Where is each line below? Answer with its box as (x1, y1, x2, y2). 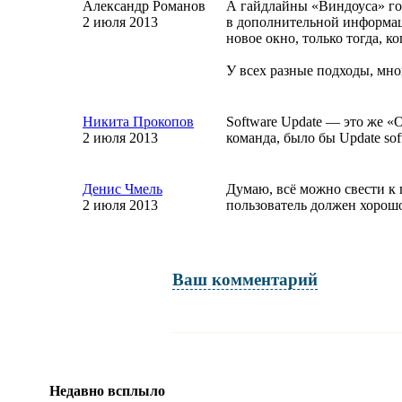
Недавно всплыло (49, 382, 165, 398)
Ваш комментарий (172, 269, 318, 289)
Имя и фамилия (65, 362, 151, 375)
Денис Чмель (83, 181, 162, 197)
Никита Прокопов (83, 114, 194, 129)
